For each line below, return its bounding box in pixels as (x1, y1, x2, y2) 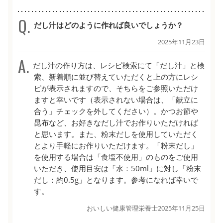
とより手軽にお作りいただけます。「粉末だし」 (33, 140, 198, 150)
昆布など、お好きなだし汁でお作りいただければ (33, 117, 198, 127)
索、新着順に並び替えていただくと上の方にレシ (33, 71, 198, 82)
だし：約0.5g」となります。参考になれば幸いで (33, 174, 198, 185)
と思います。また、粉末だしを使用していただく (33, 128, 198, 139)
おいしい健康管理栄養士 (87, 203, 158, 213)
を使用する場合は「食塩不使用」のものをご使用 (33, 151, 198, 162)
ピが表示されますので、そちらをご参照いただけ (33, 83, 198, 93)
